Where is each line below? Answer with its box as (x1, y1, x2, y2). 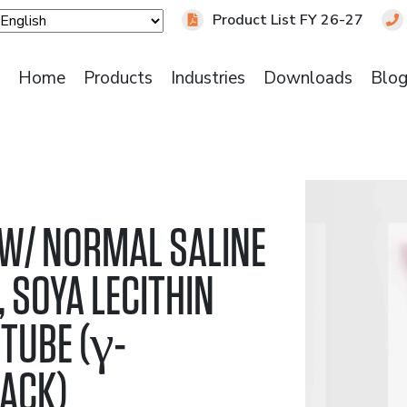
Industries (171, 66, 246, 90)
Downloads (263, 66, 353, 90)
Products (84, 66, 154, 90)
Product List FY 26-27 (213, 10, 364, 30)
